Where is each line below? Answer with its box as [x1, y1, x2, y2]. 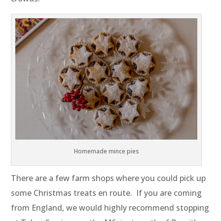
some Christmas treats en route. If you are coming [11, 187, 202, 199]
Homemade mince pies [74, 147, 139, 156]
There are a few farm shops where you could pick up [11, 173, 206, 184]
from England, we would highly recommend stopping [11, 202, 210, 214]
